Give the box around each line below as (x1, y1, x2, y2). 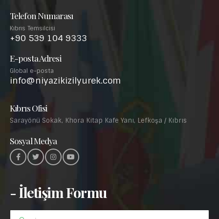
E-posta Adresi (10, 51, 62, 63)
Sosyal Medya (10, 133, 57, 145)
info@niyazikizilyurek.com (10, 73, 121, 85)
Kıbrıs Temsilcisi (10, 23, 55, 31)
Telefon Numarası (10, 8, 73, 20)
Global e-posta (10, 66, 54, 74)
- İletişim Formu (10, 181, 107, 200)
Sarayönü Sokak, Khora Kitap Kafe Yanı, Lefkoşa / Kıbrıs (10, 115, 187, 124)
